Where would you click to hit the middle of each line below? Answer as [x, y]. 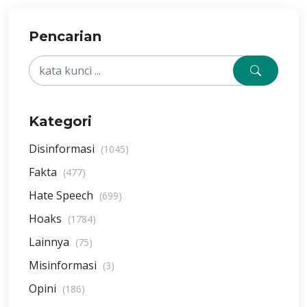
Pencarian [65, 36]
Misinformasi [64, 265]
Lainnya [50, 242]
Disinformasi [63, 149]
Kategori [60, 121]
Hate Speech [62, 195]
